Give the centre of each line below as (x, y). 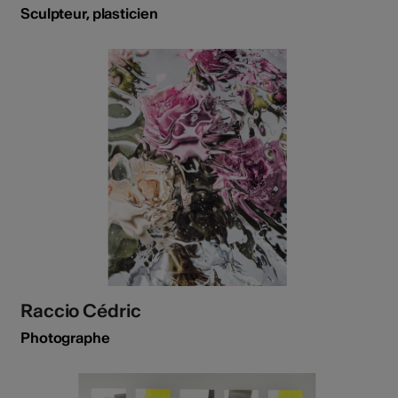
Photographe (65, 338)
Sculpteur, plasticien (89, 13)
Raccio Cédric (81, 311)
